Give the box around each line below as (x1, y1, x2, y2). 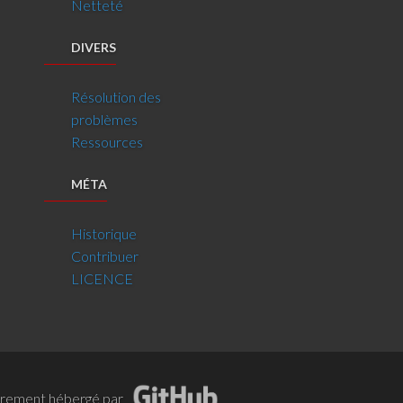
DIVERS (71, 40, 117, 55)
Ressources (71, 133, 144, 150)
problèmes (71, 111, 139, 128)
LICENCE (71, 270, 134, 287)
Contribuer (71, 247, 139, 264)
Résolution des (71, 88, 162, 105)
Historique (71, 225, 138, 242)
